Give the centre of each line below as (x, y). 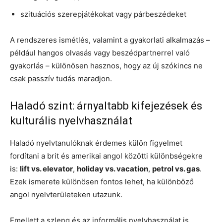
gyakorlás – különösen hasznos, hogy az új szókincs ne (106, 65)
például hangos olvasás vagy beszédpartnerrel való (100, 53)
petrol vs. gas (176, 168)
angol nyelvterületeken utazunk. (66, 194)
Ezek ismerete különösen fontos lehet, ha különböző (102, 181)
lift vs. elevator (46, 168)
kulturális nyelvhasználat (71, 120)
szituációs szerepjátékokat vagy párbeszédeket (103, 14)
